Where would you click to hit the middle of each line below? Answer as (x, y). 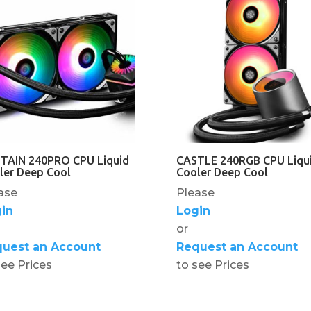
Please (195, 192)
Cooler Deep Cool (222, 172)
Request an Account (237, 246)
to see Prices (212, 264)
